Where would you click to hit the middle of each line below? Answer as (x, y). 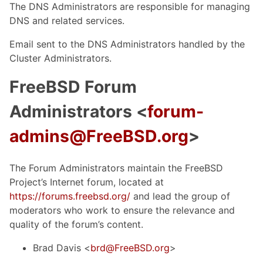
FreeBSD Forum (73, 87)
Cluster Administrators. (60, 58)
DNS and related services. (67, 21)
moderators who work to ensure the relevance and (122, 210)
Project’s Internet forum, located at (87, 182)
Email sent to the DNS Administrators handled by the (127, 44)
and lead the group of (180, 196)
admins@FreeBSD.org (99, 136)
